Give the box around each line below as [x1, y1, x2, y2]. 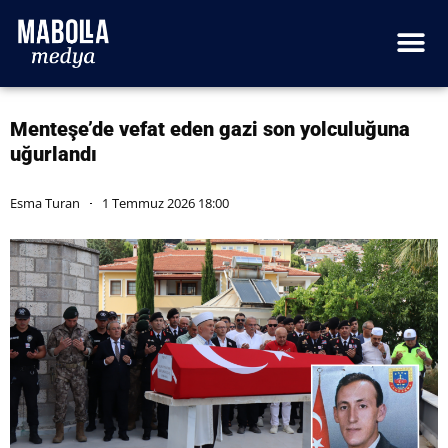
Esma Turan [10, 193, 80, 212]
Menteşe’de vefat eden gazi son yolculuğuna [10, 116, 410, 141]
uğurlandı [10, 141, 97, 166]
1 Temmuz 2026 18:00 [102, 193, 229, 212]
